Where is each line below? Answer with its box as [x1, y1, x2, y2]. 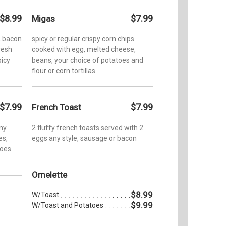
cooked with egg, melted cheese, [32, 45, 136, 53]
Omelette [32, 169, 67, 180]
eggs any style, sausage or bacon [32, 134, 137, 142]
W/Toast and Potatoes [32, 201, 103, 209]
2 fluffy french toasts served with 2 [32, 123, 143, 132]
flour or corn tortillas [32, 66, 95, 75]
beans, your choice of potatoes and [32, 55, 143, 64]
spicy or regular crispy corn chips [32, 34, 134, 43]
